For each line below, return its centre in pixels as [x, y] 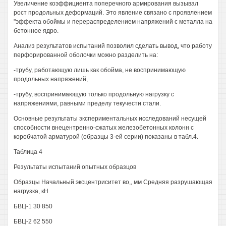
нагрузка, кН [31, 191]
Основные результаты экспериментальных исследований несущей [110, 119]
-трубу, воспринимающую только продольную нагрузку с [94, 94]
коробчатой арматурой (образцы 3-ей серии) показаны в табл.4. [106, 137]
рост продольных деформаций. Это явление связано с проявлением [113, 13]
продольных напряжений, [51, 79]
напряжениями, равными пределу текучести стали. [87, 103]
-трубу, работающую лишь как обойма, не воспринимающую [100, 70]
